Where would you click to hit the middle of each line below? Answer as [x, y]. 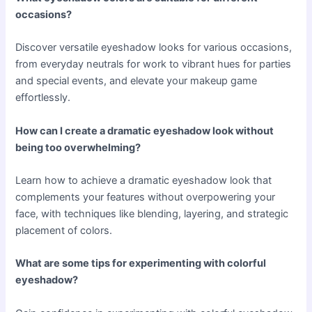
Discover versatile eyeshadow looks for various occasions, [154, 48]
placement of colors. [64, 230]
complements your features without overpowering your [146, 197]
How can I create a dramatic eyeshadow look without [145, 131]
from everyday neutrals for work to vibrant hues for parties [154, 64]
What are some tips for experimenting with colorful [141, 264]
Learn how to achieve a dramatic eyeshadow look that [144, 180]
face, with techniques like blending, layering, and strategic [152, 213]
